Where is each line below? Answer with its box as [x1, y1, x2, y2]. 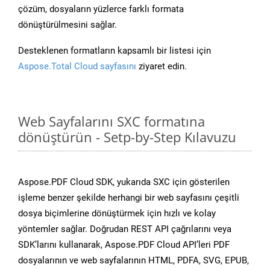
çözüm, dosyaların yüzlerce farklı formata [18, 4, 184, 15]
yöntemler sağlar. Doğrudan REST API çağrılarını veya [18, 224, 231, 235]
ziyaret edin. [136, 61, 187, 72]
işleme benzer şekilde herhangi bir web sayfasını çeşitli [18, 192, 239, 204]
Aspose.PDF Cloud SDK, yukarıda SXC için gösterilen [18, 177, 230, 188]
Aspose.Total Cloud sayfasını [18, 61, 136, 72]
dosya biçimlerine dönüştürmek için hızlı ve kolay [18, 208, 216, 219]
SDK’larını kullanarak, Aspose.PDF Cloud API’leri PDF [18, 239, 230, 251]
